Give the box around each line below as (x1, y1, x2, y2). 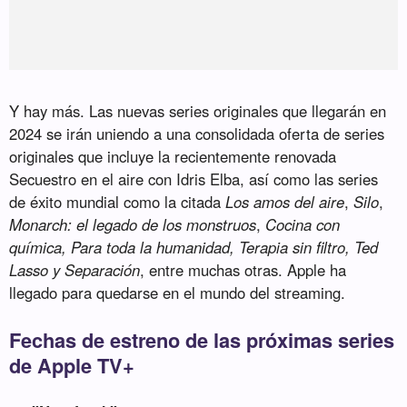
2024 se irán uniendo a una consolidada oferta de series (9, 123, 385, 145)
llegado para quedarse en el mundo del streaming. (9, 282, 346, 304)
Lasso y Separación (9, 259, 141, 282)
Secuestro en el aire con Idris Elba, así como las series (9, 168, 379, 191)
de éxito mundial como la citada (9, 191, 226, 213)
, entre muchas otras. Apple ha (140, 259, 347, 282)
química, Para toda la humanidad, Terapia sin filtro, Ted (9, 236, 379, 259)
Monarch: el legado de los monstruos (9, 213, 257, 236)
